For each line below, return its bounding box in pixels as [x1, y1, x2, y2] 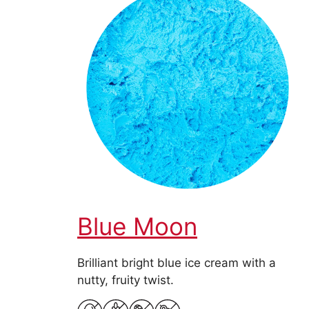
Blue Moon [77, 212, 197, 241]
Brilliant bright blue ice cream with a [77, 256, 276, 270]
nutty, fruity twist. [77, 273, 174, 288]
